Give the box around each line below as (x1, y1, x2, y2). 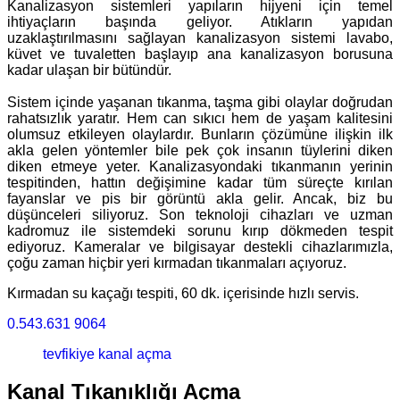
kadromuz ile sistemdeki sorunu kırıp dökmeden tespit (7, 222, 393, 238)
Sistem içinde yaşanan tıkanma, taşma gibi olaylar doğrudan (7, 94, 393, 110)
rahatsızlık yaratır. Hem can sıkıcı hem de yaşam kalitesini (7, 110, 393, 126)
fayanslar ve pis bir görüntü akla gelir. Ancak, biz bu (7, 190, 393, 206)
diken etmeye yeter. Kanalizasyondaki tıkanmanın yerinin (7, 158, 393, 174)
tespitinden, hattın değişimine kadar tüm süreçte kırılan (7, 174, 393, 190)
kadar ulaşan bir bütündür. (7, 62, 171, 78)
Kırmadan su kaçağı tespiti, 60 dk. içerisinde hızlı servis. (7, 285, 359, 301)
